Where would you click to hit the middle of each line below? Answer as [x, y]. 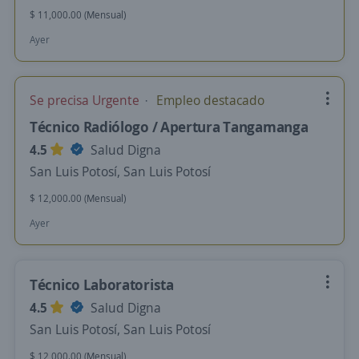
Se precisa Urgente [86, 100]
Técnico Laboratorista [102, 284]
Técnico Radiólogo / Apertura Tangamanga [169, 127]
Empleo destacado [209, 100]
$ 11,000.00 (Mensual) [78, 15]
